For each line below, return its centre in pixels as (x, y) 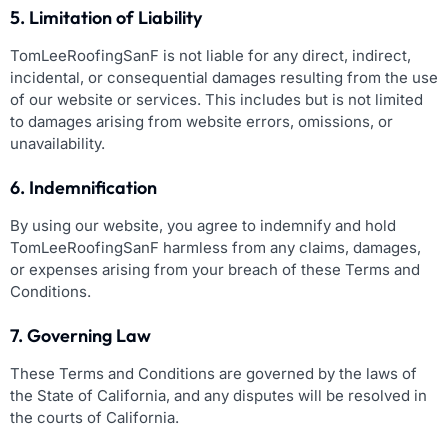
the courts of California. (94, 417)
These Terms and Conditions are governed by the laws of (213, 373)
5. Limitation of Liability (106, 17)
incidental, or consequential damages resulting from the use (224, 77)
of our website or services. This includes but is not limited (216, 99)
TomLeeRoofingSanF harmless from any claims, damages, (215, 247)
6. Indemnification (83, 187)
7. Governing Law (80, 335)
